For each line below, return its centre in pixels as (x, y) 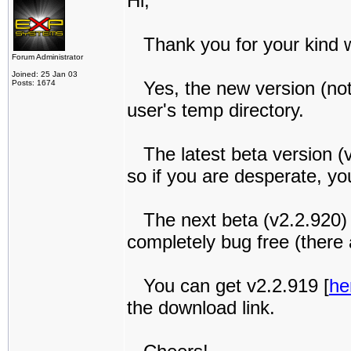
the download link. (201, 308)
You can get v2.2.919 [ (228, 286)
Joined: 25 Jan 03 (45, 74)
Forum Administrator (47, 57)
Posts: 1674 (34, 83)
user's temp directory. (215, 110)
